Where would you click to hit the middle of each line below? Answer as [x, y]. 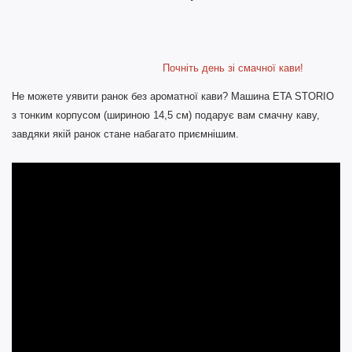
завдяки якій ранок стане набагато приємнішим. [125, 134]
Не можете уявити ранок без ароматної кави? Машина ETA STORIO [173, 96]
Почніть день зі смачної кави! [158, 68]
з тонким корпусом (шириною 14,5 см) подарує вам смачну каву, [166, 115]
